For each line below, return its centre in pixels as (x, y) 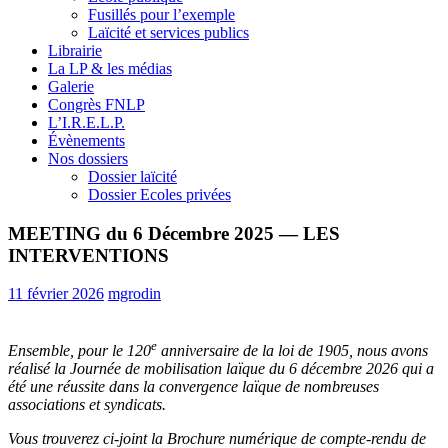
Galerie (71, 86)
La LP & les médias (110, 68)
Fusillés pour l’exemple (161, 14)
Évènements (86, 140)
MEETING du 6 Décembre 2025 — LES (174, 233)
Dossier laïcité (132, 176)
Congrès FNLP (96, 104)
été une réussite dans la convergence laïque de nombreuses (193, 386)
